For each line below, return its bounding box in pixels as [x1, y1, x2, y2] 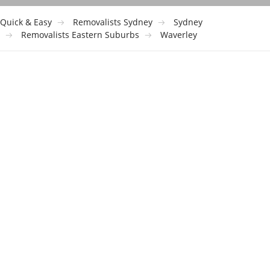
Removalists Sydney [73, 16, 152, 28]
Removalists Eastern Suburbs [21, 29, 139, 41]
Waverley [160, 29, 197, 41]
